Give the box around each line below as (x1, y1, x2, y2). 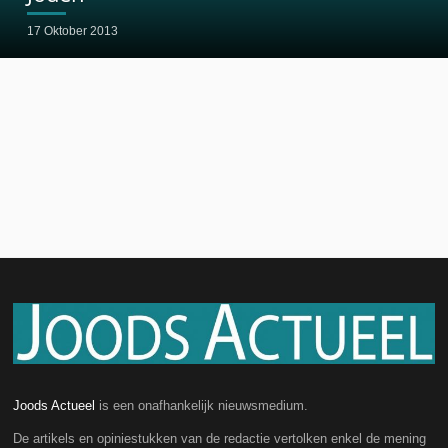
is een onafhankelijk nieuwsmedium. (95, 397, 309, 413)
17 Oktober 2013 (26, 23, 118, 38)
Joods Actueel (13, 397, 96, 413)
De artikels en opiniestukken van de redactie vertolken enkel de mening (13, 430, 427, 446)
